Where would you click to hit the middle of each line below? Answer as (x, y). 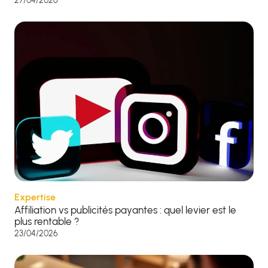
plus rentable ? (47, 221)
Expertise (35, 197)
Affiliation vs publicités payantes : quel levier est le (125, 210)
